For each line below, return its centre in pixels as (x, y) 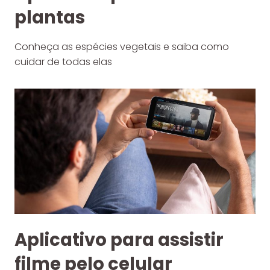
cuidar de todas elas (63, 61)
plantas (50, 17)
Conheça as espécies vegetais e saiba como (122, 46)
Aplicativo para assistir (119, 240)
